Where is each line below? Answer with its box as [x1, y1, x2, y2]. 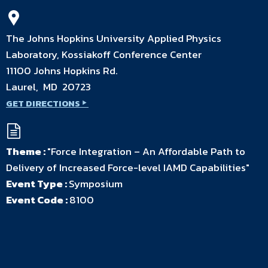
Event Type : [6, 175, 69, 191]
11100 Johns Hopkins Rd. [6, 62, 118, 78]
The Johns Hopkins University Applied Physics [6, 30, 221, 46]
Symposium [69, 175, 123, 191]
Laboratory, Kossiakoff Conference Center [6, 46, 202, 62]
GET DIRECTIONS [6, 96, 80, 110]
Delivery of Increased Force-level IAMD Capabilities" [6, 159, 249, 175]
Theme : [6, 143, 47, 159]
